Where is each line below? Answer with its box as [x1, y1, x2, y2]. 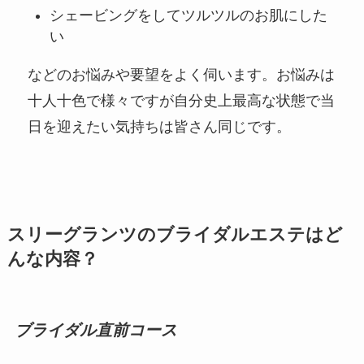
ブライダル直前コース [14, 320, 177, 339]
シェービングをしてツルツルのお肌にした [49, 6, 327, 24]
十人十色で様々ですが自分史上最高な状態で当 [28, 92, 336, 109]
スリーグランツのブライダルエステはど [6, 224, 343, 245]
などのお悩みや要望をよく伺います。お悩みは [28, 66, 336, 83]
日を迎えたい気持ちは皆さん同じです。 [28, 118, 292, 135]
